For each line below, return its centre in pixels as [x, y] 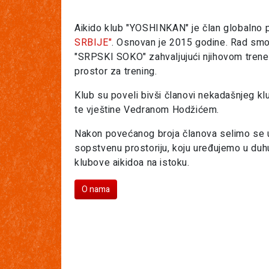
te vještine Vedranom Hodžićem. [147, 110]
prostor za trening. [116, 71]
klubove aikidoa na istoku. [132, 163]
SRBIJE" [93, 43]
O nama [96, 189]
